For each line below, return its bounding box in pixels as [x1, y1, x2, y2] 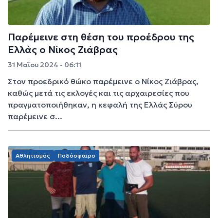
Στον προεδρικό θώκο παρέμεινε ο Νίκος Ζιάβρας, [8, 76, 199, 87]
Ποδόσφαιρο [58, 152, 95, 160]
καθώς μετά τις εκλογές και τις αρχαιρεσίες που [8, 88, 189, 98]
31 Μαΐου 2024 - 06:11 [8, 60, 81, 70]
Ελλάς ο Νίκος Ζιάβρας [8, 43, 118, 56]
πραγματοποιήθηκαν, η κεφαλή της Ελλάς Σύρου [8, 100, 192, 110]
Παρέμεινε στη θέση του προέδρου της [8, 31, 194, 44]
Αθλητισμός [16, 152, 50, 160]
